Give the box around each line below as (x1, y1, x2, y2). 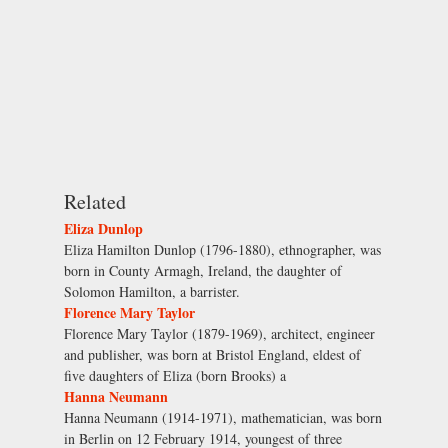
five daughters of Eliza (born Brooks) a (64, 365, 286, 385)
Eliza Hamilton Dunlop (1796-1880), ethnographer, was (64, 239, 381, 259)
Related (64, 187, 126, 215)
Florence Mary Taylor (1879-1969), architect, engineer (64, 323, 375, 343)
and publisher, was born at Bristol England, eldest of (64, 344, 361, 364)
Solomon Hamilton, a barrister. (64, 281, 240, 301)
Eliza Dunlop (64, 217, 143, 239)
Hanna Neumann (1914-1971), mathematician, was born (64, 407, 382, 427)
